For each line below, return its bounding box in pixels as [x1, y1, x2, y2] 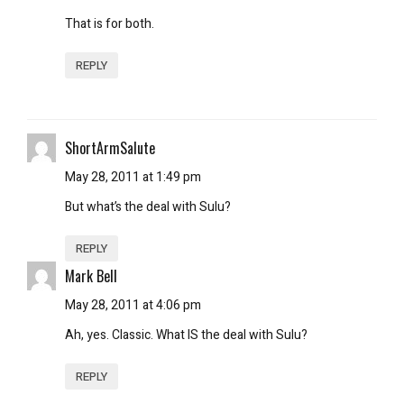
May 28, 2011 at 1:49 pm [65, 167, 201, 187]
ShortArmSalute [65, 136, 155, 159]
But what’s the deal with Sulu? [65, 197, 231, 216]
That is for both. [65, 14, 154, 33]
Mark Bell [65, 264, 117, 287]
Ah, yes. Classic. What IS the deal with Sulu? [65, 325, 308, 344]
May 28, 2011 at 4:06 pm [65, 295, 201, 315]
